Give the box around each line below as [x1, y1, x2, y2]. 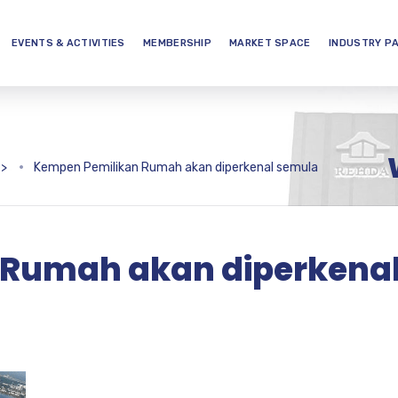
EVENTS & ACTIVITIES [12, 37, 125, 49]
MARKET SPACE [229, 37, 311, 49]
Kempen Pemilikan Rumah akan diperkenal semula [34, 160, 318, 175]
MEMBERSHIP [143, 37, 211, 49]
